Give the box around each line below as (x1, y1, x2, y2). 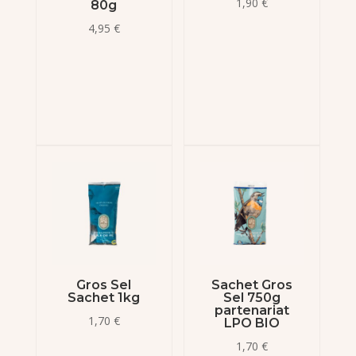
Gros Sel (76, 277, 132, 292)
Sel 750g (223, 289, 281, 305)
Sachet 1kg (68, 289, 141, 305)
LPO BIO (224, 315, 281, 331)
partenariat (215, 302, 290, 318)
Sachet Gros (211, 277, 293, 292)
